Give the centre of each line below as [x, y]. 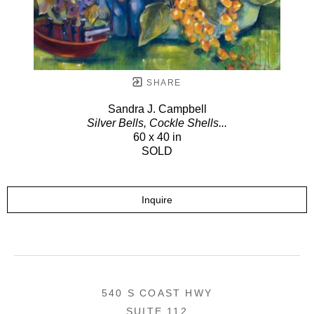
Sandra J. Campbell [157, 109]
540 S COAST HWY [157, 293]
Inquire [157, 199]
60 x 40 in [157, 137]
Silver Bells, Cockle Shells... [157, 123]
